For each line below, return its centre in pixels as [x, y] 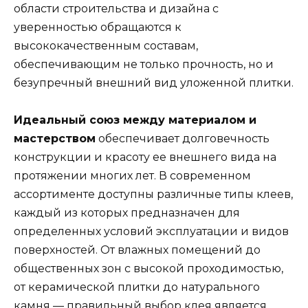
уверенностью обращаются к [98, 27]
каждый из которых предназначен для [127, 213]
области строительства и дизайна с [116, 9]
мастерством [55, 139]
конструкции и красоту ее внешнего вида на [145, 157]
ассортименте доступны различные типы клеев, [153, 195]
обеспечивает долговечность [183, 139]
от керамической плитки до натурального [137, 287]
